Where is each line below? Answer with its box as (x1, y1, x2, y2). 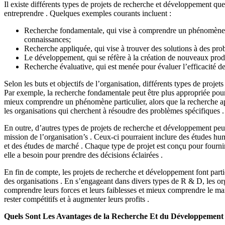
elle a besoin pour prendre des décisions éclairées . (4, 150, 163, 159)
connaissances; (24, 35, 71, 44)
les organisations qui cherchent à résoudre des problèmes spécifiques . (4, 106, 224, 115)
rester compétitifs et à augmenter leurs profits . (4, 194, 149, 203)
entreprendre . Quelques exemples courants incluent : (4, 9, 171, 18)
